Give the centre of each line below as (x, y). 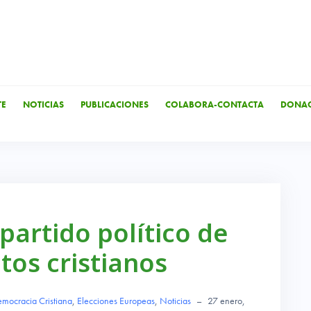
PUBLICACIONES (114, 105)
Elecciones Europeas (116, 301)
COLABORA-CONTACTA (214, 105)
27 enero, (226, 301)
